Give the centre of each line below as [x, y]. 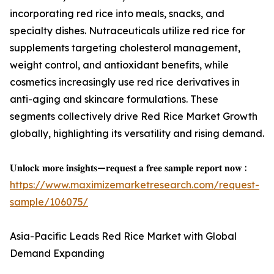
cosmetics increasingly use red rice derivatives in [125, 82]
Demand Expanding [57, 254]
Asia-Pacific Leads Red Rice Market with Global [123, 236]
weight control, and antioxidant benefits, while [119, 65]
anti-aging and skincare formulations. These [114, 99]
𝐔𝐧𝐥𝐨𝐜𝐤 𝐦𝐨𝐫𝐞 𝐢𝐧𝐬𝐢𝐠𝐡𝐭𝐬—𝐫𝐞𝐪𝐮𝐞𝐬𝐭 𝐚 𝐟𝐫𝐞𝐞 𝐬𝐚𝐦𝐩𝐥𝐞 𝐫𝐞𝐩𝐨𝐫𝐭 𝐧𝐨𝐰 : [128, 168]
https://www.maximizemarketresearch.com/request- [135, 185]
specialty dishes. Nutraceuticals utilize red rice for [128, 31]
